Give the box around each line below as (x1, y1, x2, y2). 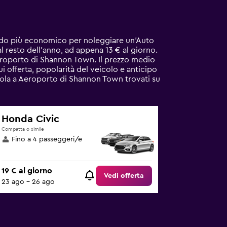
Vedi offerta (104, 172, 144, 180)
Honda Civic (2, 114, 60, 124)
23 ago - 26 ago (2, 178, 55, 186)
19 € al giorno (2, 167, 53, 175)
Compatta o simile (2, 127, 45, 132)
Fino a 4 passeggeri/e (12, 136, 83, 143)
